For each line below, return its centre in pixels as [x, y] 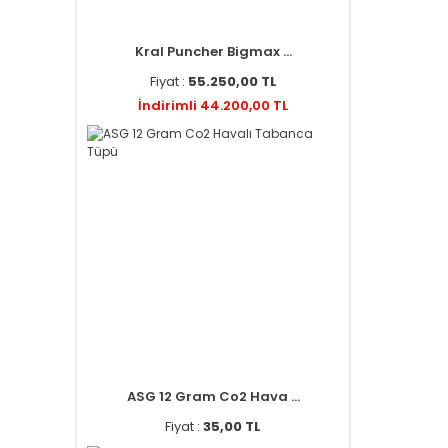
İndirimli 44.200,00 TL [213, 105]
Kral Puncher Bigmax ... [213, 51]
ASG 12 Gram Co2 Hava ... [213, 396]
